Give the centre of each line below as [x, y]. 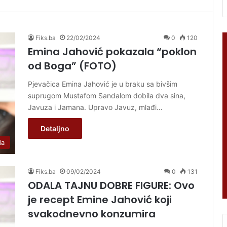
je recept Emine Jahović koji [100, 199]
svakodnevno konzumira [92, 214]
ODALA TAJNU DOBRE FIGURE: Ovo [111, 185]
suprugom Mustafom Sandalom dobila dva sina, [107, 95]
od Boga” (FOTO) [72, 66]
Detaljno [55, 128]
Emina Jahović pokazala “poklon [112, 51]
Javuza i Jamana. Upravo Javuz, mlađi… [95, 107]
